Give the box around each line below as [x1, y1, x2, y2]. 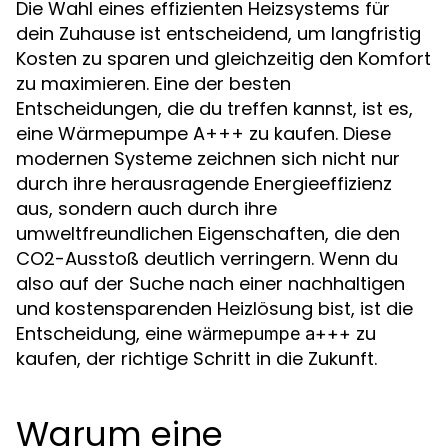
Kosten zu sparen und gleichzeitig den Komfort [16, 46, 431, 71]
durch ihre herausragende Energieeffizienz [16, 171, 392, 196]
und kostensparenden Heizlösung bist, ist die [16, 296, 413, 321]
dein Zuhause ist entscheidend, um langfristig [16, 21, 421, 46]
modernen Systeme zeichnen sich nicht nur [16, 146, 400, 171]
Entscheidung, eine [16, 321, 187, 346]
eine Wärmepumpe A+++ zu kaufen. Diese [16, 121, 391, 146]
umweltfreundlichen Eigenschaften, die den [16, 221, 400, 246]
